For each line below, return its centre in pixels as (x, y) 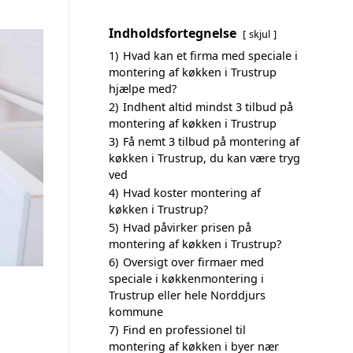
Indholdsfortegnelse (173, 33)
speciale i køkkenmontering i (186, 279)
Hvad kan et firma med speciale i (210, 56)
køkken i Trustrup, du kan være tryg (204, 158)
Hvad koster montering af (192, 193)
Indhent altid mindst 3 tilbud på (208, 107)
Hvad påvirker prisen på (187, 227)
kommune (136, 312)
